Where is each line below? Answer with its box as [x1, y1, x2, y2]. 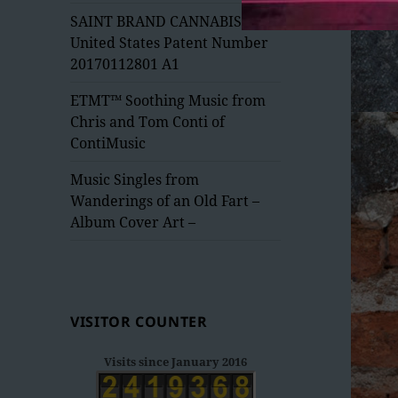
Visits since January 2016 [104, 354, 248, 370]
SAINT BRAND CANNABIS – [70, 11, 253, 31]
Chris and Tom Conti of [70, 111, 226, 131]
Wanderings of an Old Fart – [70, 190, 260, 211]
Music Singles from [70, 169, 200, 189]
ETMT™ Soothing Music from [70, 90, 267, 110]
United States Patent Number [70, 32, 269, 52]
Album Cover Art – [70, 211, 196, 232]
